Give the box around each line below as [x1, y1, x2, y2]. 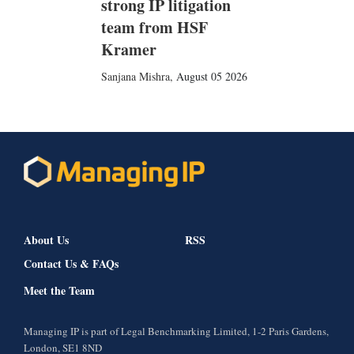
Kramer [100, 38, 156, 61]
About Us [24, 232, 69, 249]
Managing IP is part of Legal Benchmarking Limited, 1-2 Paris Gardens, [24, 324, 329, 339]
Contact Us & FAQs [24, 255, 119, 273]
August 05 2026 [175, 69, 247, 84]
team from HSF [100, 16, 208, 39]
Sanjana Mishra [100, 69, 170, 84]
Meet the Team [24, 282, 95, 299]
